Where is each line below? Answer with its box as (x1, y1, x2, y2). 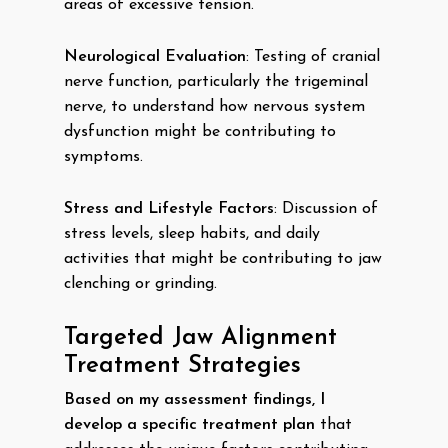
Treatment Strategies (64, 354, 301, 378)
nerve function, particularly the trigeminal (64, 74, 368, 90)
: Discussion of (274, 201, 378, 217)
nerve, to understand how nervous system (64, 99, 365, 115)
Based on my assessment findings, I (64, 392, 325, 408)
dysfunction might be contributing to (64, 124, 336, 140)
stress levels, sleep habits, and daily (64, 226, 320, 242)
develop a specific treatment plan (64, 417, 315, 433)
